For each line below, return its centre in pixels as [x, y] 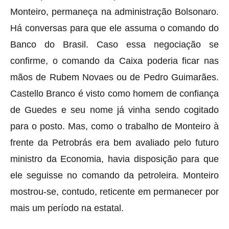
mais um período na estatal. [67, 208]
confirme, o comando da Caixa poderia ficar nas [114, 61]
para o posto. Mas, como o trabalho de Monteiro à [114, 126]
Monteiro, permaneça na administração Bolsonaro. [114, 12]
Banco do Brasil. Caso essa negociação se [114, 44]
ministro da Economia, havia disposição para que [114, 159]
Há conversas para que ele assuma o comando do [114, 28]
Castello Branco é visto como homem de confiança [114, 93]
